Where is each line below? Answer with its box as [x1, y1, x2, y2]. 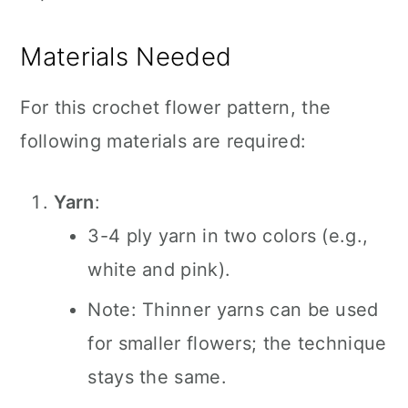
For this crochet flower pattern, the [20, 97, 331, 118]
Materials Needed [20, 41, 232, 72]
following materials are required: [20, 130, 307, 152]
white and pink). [87, 259, 231, 280]
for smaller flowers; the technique [87, 332, 387, 354]
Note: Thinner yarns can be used [87, 299, 379, 321]
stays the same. [87, 366, 227, 388]
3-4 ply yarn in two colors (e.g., [87, 225, 369, 247]
